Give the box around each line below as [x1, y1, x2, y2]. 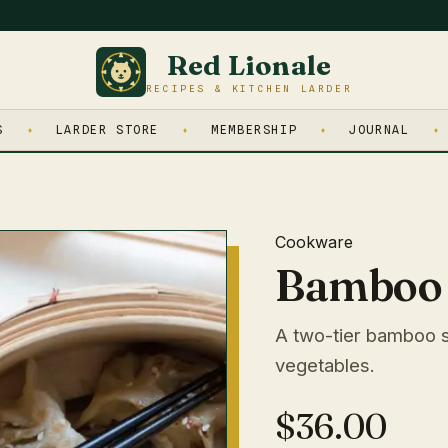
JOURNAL [349, 123, 410, 137]
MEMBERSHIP [211, 123, 298, 137]
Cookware [275, 232, 354, 252]
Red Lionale [166, 47, 332, 82]
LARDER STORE [55, 123, 160, 137]
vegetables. [275, 354, 376, 376]
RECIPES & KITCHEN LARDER [145, 82, 353, 94]
